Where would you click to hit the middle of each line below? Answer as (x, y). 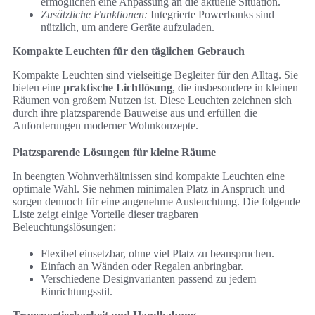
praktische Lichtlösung (118, 87)
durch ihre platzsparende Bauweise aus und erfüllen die (135, 112)
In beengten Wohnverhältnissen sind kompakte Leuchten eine (149, 176)
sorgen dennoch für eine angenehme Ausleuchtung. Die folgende (156, 201)
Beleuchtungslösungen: (64, 226)
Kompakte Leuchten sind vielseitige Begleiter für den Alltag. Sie (155, 75)
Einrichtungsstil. (77, 291)
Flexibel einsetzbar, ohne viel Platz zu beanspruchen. (157, 253)
